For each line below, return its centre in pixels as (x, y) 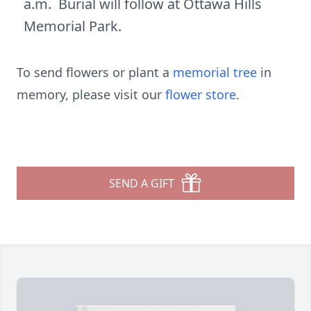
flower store (201, 94)
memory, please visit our (91, 94)
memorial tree (215, 72)
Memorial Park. (73, 26)
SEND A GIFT (142, 183)
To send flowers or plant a (95, 72)
